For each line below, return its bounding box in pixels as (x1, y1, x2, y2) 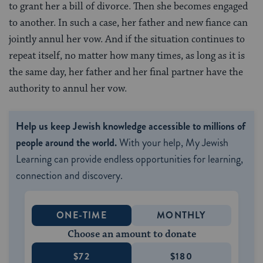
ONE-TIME (56, 208, 107, 222)
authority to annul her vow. (9, 82, 127, 95)
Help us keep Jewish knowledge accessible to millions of (16, 118, 245, 134)
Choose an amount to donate (67, 227, 196, 241)
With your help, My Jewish (117, 134, 228, 150)
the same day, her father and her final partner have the (9, 65, 243, 79)
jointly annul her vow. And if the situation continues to (9, 32, 245, 46)
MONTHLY (157, 208, 206, 222)
